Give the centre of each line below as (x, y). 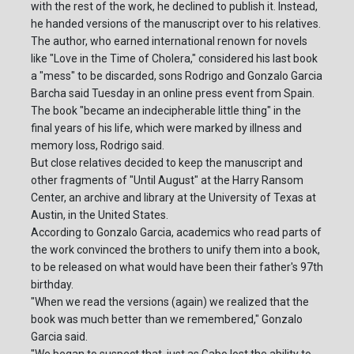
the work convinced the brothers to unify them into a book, (175, 250)
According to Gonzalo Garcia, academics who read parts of (176, 233)
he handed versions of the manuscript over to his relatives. (176, 24)
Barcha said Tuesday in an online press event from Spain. (173, 94)
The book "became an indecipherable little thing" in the (166, 111)
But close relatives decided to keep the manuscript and (167, 163)
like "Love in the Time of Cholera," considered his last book (174, 59)
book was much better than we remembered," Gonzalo (167, 320)
